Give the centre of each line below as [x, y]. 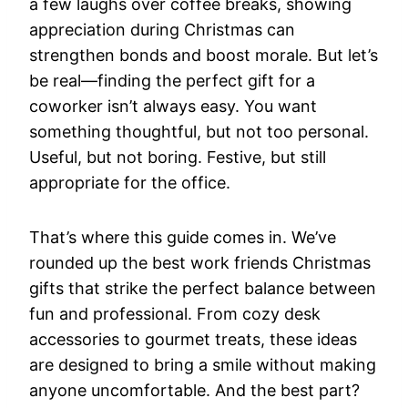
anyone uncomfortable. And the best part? [194, 391]
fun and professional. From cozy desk [175, 314]
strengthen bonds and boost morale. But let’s [204, 56]
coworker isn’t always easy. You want [173, 107]
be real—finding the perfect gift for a [172, 81]
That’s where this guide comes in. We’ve [183, 238]
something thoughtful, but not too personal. [199, 132]
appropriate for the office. [130, 183]
